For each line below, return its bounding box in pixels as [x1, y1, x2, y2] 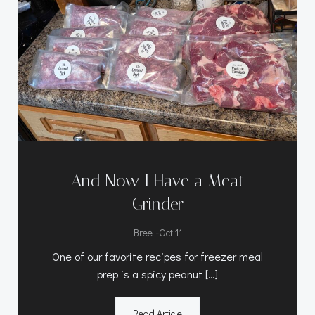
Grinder [131, 193, 184, 214]
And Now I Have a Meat [70, 170, 245, 191]
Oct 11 [158, 225, 182, 239]
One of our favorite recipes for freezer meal [52, 248, 263, 264]
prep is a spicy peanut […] [97, 266, 218, 281]
